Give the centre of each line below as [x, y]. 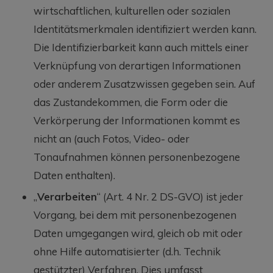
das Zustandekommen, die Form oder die [131, 102]
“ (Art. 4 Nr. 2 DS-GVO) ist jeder [170, 196]
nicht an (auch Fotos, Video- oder [112, 138]
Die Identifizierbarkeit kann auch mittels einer [141, 47]
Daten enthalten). [74, 175]
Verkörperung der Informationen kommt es [137, 120]
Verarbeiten [67, 196]
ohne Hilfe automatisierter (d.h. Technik [127, 251]
